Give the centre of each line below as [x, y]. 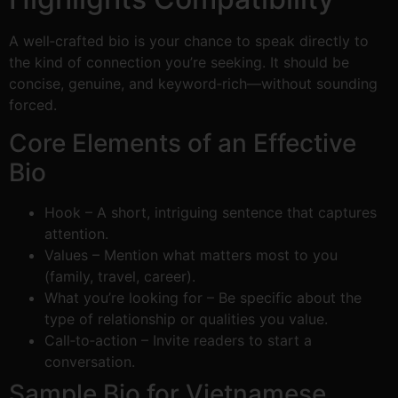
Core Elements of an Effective [183, 143]
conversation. [90, 361]
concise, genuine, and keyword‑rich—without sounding [193, 84]
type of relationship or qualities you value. [186, 318]
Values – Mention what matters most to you [191, 255]
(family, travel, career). [120, 276]
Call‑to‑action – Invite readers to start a [178, 340]
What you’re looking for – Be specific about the [203, 297]
